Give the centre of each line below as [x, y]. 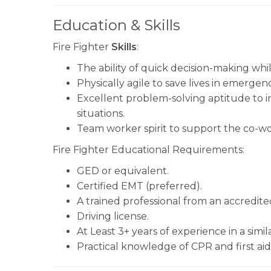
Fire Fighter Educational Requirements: [149, 150]
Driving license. [113, 216]
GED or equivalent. [123, 171]
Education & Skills [116, 25]
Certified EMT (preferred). [139, 186]
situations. [101, 113]
